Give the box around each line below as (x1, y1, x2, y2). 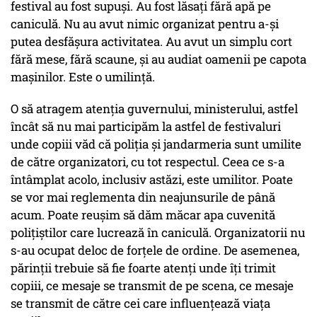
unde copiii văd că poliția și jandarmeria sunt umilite (11, 136, 301, 153)
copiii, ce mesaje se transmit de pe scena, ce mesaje (11, 277, 294, 294)
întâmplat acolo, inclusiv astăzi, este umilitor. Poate (11, 171, 293, 188)
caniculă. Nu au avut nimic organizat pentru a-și (11, 16, 279, 33)
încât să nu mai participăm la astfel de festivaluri (11, 118, 281, 135)
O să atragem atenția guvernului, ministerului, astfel (11, 100, 298, 117)
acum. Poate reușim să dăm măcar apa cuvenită (11, 207, 275, 224)
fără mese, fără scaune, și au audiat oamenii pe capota (11, 51, 306, 68)
